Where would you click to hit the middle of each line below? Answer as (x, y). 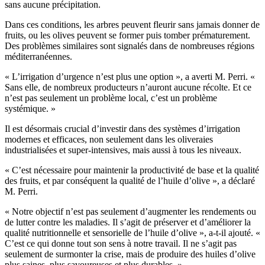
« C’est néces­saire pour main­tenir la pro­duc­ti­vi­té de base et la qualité (132, 170)
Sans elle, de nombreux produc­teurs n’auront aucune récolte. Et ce (128, 88)
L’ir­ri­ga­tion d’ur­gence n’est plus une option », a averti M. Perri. (130, 77)
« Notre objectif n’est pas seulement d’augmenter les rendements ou (130, 212)
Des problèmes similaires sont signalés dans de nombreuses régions (130, 46)
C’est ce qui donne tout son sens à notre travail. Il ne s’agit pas (121, 244)
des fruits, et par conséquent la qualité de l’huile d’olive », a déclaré (130, 181)
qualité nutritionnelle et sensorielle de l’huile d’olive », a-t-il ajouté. (130, 233)
